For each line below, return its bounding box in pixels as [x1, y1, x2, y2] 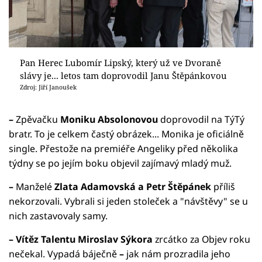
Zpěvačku [13, 112, 58, 126]
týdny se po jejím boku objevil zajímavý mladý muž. [9, 156, 232, 170]
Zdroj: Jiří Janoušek [19, 82, 77, 91]
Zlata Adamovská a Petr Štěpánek [52, 180, 211, 193]
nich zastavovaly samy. [9, 209, 108, 222]
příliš [211, 180, 235, 193]
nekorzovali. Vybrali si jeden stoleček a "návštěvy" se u [9, 194, 248, 208]
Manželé [13, 180, 52, 193]
